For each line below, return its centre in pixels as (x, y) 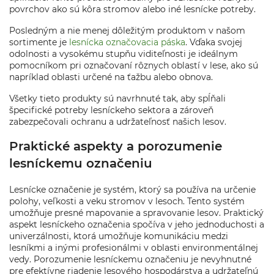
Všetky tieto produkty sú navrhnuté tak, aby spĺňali (117, 98)
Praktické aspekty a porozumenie (116, 146)
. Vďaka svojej (214, 42)
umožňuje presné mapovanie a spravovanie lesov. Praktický (136, 213)
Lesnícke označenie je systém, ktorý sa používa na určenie (132, 190)
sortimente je (39, 42)
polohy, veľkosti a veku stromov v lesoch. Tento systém (127, 201)
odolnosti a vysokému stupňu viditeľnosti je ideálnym (124, 54)
